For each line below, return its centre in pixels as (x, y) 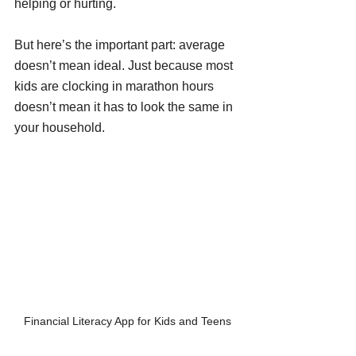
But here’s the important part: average (121, 45)
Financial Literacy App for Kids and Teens (127, 321)
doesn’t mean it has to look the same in (125, 107)
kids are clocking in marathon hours (116, 87)
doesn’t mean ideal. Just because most (125, 66)
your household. (60, 128)
